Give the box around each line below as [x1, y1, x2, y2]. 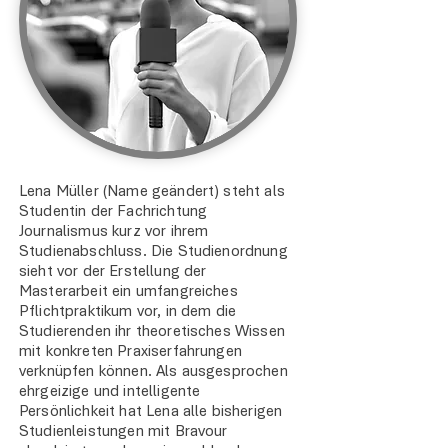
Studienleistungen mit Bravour [19, 424, 228, 440]
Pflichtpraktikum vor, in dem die [19, 304, 237, 320]
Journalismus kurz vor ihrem [19, 224, 209, 240]
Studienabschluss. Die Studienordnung [19, 244, 288, 260]
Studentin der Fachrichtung [19, 204, 208, 220]
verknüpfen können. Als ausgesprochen [19, 364, 288, 380]
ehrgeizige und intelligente [19, 384, 201, 400]
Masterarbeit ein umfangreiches [19, 284, 238, 300]
